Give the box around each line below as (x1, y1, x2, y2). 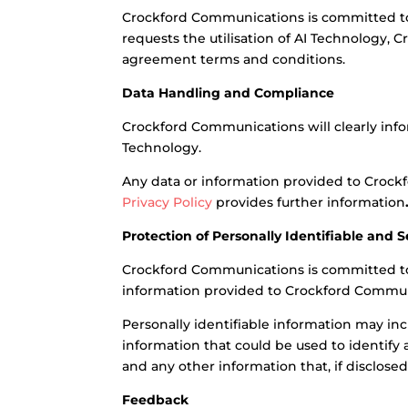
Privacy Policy (122, 194, 213, 210)
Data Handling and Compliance (122, 85, 335, 101)
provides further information (212, 194, 406, 210)
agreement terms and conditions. (122, 51, 346, 67)
